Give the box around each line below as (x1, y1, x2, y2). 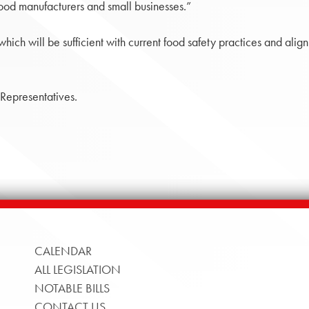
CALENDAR (34, 243, 92, 259)
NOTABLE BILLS (34, 280, 110, 296)
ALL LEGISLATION (34, 261, 121, 277)
